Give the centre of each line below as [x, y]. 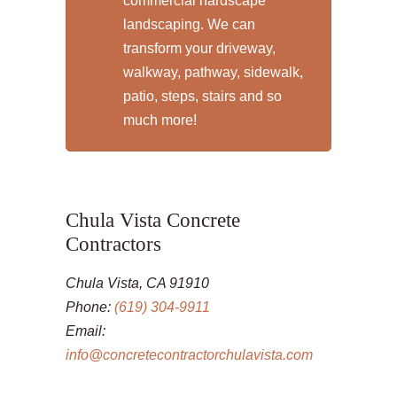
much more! [160, 120]
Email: [86, 331]
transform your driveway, [199, 48]
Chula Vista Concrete [153, 220]
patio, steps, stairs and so [202, 96]
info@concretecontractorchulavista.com [189, 355]
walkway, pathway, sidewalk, [213, 72]
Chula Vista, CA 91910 [137, 283]
